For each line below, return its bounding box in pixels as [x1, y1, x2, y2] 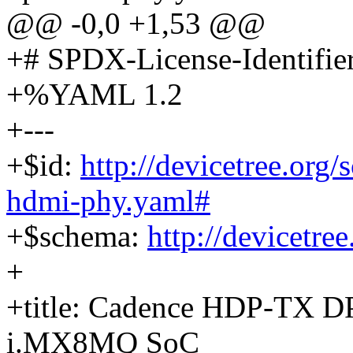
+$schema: [6, 219, 147, 254]
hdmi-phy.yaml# [6, 184, 210, 218]
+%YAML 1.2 [6, 77, 183, 112]
